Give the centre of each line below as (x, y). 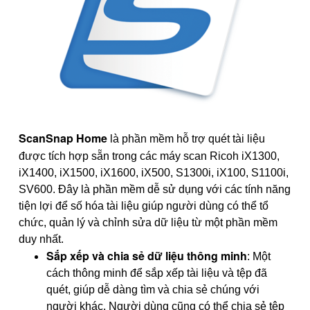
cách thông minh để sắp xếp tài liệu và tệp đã (157, 273)
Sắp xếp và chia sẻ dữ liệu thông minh (147, 256)
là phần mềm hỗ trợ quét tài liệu (186, 139)
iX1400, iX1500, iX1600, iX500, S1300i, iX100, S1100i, (154, 173)
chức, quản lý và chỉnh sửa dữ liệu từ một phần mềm (148, 223)
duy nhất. (41, 239)
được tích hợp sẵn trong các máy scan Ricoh (130, 156)
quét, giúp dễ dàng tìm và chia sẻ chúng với (153, 290)
